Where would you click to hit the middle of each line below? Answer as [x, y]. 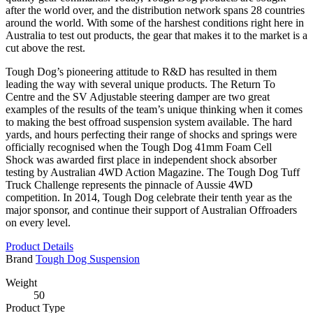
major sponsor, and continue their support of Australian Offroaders [151, 210]
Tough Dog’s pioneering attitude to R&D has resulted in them [141, 72]
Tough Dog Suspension [88, 259]
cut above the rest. [45, 48]
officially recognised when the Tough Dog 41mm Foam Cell [139, 147]
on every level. [38, 223]
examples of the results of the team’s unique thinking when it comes [154, 110]
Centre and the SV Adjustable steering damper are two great [138, 97]
